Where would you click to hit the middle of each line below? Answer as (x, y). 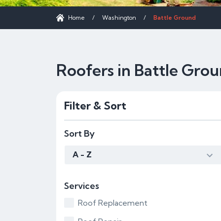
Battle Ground (175, 18)
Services (82, 186)
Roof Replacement (113, 203)
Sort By (79, 133)
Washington (119, 18)
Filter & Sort (95, 106)
